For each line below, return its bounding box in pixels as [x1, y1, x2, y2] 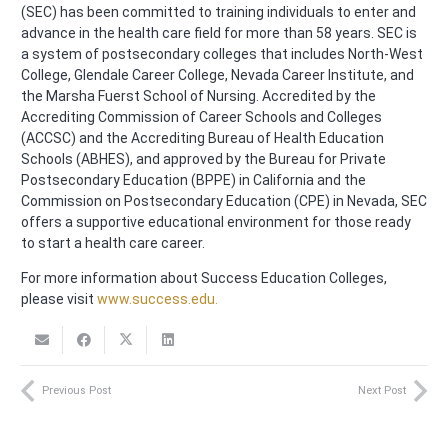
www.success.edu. [97, 291, 218, 308]
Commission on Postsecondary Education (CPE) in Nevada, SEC [21, 193, 427, 210]
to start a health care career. [21, 235, 205, 252]
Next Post [358, 383, 406, 397]
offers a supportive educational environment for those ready [21, 214, 411, 231]
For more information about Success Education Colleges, [21, 270, 387, 287]
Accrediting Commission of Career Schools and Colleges [21, 109, 382, 126]
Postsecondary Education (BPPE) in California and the [21, 172, 366, 189]
